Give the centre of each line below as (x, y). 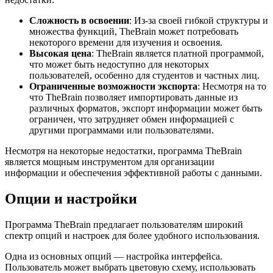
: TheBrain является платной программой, (178, 54)
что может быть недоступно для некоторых (119, 65)
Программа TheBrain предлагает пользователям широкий (124, 224)
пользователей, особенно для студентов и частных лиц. (144, 76)
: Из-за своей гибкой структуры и (199, 21)
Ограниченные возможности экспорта (113, 87)
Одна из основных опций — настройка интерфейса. (114, 256)
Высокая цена (60, 54)
